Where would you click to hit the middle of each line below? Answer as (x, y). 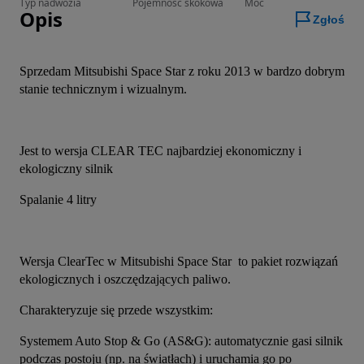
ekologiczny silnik (68, 169)
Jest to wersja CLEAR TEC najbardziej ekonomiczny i (160, 151)
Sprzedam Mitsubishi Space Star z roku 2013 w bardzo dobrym (182, 71)
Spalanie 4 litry (58, 200)
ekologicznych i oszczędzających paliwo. (125, 279)
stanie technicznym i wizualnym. (103, 89)
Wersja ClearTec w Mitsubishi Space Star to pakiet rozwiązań (179, 262)
